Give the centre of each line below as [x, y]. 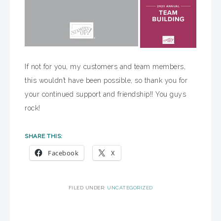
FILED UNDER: [88, 187]
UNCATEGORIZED [130, 187]
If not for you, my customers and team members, [105, 66]
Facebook [63, 153]
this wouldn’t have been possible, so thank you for [106, 80]
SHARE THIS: [44, 136]
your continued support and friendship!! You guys [105, 94]
